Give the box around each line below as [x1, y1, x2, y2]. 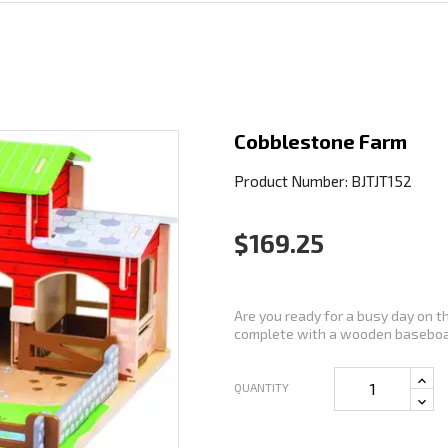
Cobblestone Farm [234, 128, 407, 153]
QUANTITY [234, 379, 289, 394]
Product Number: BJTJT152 [234, 171, 412, 190]
